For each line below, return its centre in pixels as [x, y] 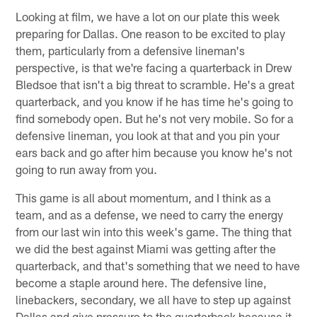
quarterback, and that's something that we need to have [158, 265]
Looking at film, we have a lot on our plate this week [148, 16]
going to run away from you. [87, 169]
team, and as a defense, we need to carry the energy [150, 214]
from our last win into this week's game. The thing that [154, 231]
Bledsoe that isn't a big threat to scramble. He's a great [155, 84]
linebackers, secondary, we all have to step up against [154, 299]
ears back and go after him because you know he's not [154, 152]
